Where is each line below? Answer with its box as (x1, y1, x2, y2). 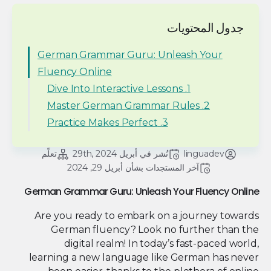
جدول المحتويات (167, 19, 243, 36)
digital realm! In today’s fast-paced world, (64, 238, 259, 249)
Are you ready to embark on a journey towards (34, 210, 259, 221)
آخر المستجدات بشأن (123, 162, 200, 173)
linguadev (183, 148, 224, 159)
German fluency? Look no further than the (51, 224, 259, 235)
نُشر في (137, 148, 168, 159)
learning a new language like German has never (28, 252, 259, 263)
